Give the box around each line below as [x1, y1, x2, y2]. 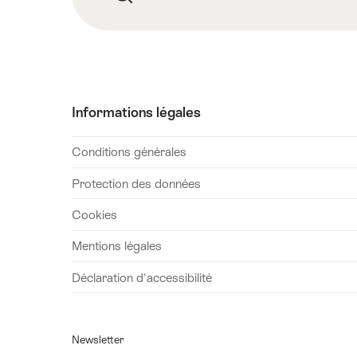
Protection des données [72, 176, 201, 190]
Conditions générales [72, 145, 186, 159]
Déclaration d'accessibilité [72, 270, 212, 284]
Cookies [72, 208, 117, 222]
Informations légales [72, 104, 201, 121]
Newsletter [72, 334, 124, 347]
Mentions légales [72, 239, 162, 253]
